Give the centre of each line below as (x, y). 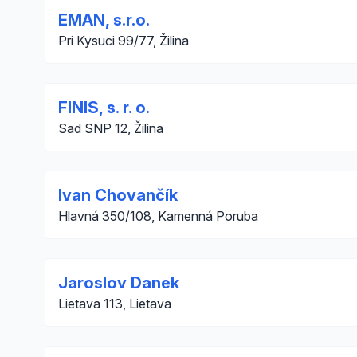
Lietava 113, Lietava (115, 304)
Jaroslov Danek (119, 283)
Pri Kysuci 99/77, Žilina (124, 41)
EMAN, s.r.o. (104, 20)
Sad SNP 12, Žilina (111, 128)
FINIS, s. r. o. (104, 108)
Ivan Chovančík (118, 195)
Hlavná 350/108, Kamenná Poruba (158, 216)
